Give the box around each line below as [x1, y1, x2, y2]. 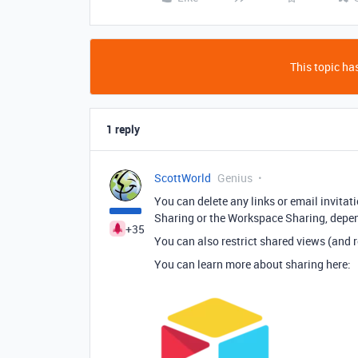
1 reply [106, 121, 140, 137]
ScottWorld [154, 170, 211, 185]
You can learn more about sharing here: [154, 257, 351, 272]
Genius [217, 170, 253, 185]
